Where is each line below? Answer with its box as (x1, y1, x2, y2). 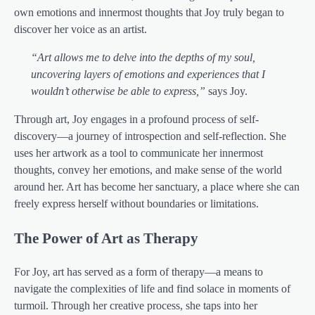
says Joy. (205, 85, 247, 98)
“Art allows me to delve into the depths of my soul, (31, 51, 255, 64)
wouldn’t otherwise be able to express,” (31, 85, 205, 98)
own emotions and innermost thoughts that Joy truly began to (14, 6, 284, 19)
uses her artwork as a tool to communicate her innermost (14, 147, 263, 160)
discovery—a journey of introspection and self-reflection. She (14, 130, 286, 143)
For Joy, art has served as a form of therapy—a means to (14, 265, 263, 278)
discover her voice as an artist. (14, 23, 147, 36)
